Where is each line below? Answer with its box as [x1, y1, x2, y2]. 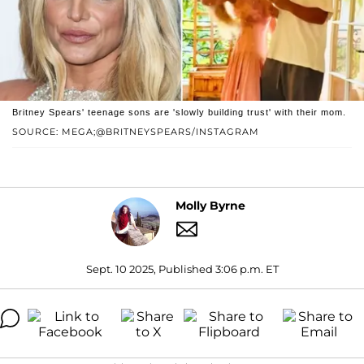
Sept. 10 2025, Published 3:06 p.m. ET [85, 262, 279, 275]
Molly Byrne [175, 198, 245, 214]
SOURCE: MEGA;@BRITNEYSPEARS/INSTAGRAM [12, 125, 259, 137]
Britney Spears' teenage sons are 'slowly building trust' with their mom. [12, 106, 346, 117]
